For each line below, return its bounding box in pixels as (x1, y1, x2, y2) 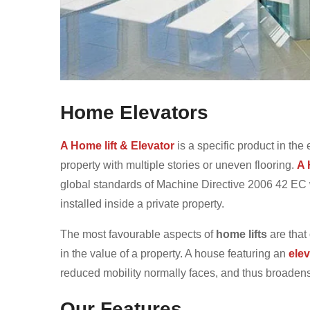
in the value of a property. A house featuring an (60, 247, 289, 259)
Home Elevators (60, 101, 208, 123)
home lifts (216, 228, 267, 240)
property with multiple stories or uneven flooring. (60, 158, 297, 171)
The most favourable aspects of (60, 228, 216, 240)
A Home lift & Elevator (60, 139, 177, 152)
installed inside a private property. (60, 197, 224, 210)
